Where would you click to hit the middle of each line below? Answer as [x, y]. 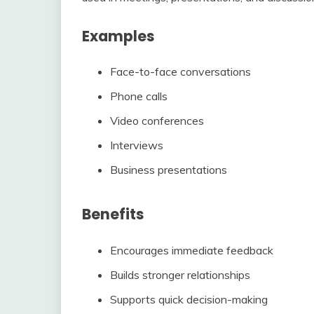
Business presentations [169, 170]
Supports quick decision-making [189, 300]
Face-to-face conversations [180, 72]
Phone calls [139, 96]
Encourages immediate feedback [192, 251]
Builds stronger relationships [180, 275]
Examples [118, 36]
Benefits [113, 214]
